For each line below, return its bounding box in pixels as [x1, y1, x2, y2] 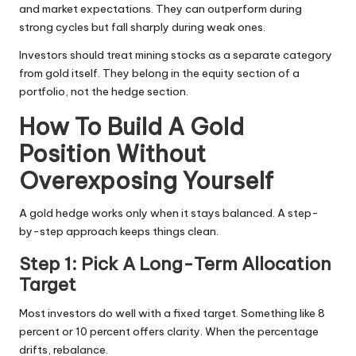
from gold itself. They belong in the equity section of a [19, 65, 300, 80]
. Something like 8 [236, 305, 325, 320]
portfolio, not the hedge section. [19, 83, 188, 99]
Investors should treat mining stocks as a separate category [19, 47, 332, 62]
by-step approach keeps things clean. [19, 223, 219, 238]
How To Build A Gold [19, 111, 244, 141]
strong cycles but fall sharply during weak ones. [19, 19, 265, 34]
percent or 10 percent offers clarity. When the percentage [19, 323, 319, 339]
